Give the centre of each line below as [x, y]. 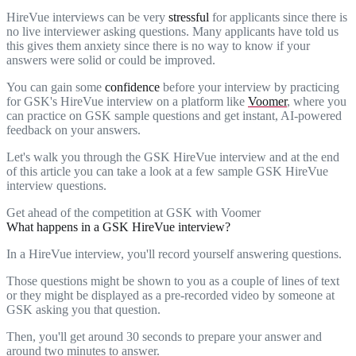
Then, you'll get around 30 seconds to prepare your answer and [164, 336]
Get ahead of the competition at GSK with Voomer [133, 212]
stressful [189, 17]
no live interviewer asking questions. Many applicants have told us [172, 31]
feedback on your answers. [74, 130]
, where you [317, 101]
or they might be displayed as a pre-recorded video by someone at [170, 295]
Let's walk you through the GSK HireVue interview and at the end [173, 157]
